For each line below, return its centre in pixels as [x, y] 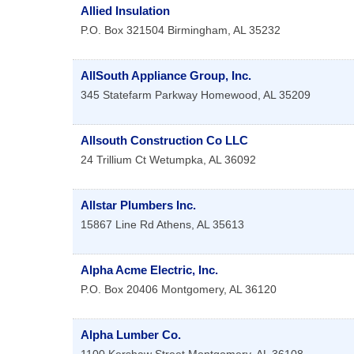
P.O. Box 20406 [119, 290]
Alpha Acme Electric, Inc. [149, 270]
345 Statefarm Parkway [139, 95]
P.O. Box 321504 [122, 30]
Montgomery [192, 290]
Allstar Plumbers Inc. [138, 205]
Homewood [229, 95]
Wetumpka [176, 160]
